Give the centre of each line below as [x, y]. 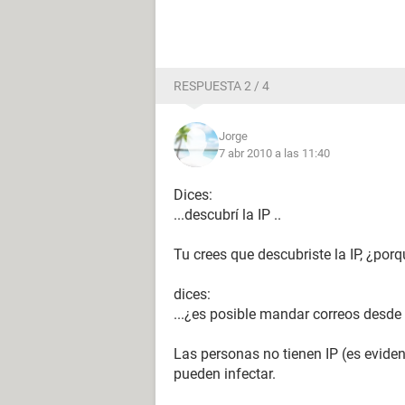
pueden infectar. [225, 374]
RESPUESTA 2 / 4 [221, 86]
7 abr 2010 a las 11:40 [274, 153]
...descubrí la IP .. [227, 215]
